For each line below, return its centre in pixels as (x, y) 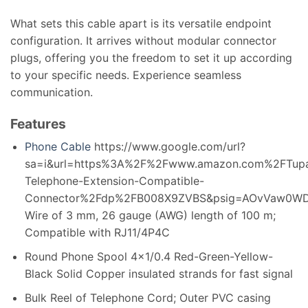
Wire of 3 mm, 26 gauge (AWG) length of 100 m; (150, 216)
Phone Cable (57, 147)
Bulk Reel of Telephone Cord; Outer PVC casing (147, 297)
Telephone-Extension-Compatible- (114, 181)
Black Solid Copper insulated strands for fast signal (158, 274)
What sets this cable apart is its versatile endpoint (141, 24)
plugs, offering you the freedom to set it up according (151, 58)
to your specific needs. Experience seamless (126, 75)
